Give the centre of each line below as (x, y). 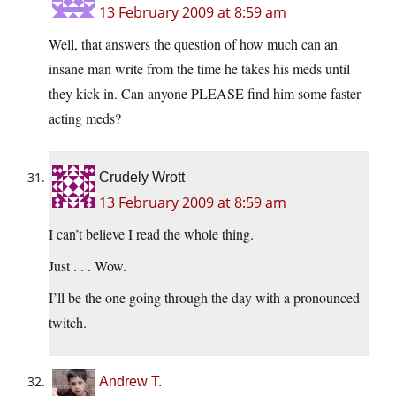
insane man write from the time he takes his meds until (199, 69)
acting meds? (85, 118)
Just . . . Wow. (88, 266)
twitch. (68, 323)
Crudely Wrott (142, 178)
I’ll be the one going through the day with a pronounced (204, 298)
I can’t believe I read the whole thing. (151, 234)
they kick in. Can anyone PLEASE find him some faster (205, 94)
